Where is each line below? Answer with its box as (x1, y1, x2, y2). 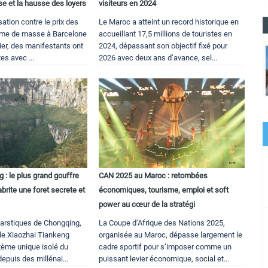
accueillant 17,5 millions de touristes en (99, 29, 233, 39)
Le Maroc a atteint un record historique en (99, 17, 239, 27)
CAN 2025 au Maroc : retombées (99, 171, 208, 181)
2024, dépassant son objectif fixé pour (99, 41, 228, 51)
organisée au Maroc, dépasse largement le (99, 230, 243, 240)
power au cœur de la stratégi (99, 200, 196, 209)
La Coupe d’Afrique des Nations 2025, (99, 218, 226, 228)
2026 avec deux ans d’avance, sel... (99, 53, 218, 63)
